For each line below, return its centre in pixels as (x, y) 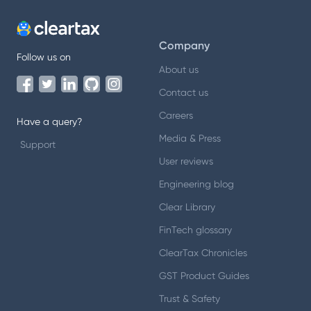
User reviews (186, 161)
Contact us (184, 92)
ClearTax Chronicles (203, 252)
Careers (176, 115)
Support (38, 144)
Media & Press (190, 138)
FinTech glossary (195, 229)
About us (179, 69)
